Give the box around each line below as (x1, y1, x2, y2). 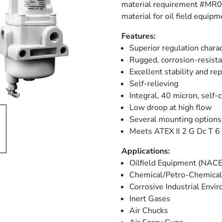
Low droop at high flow (129, 102, 212, 113)
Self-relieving (129, 78, 178, 89)
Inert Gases (129, 193, 170, 204)
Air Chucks (129, 205, 168, 216)
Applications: (121, 146, 170, 157)
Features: (121, 31, 156, 42)
